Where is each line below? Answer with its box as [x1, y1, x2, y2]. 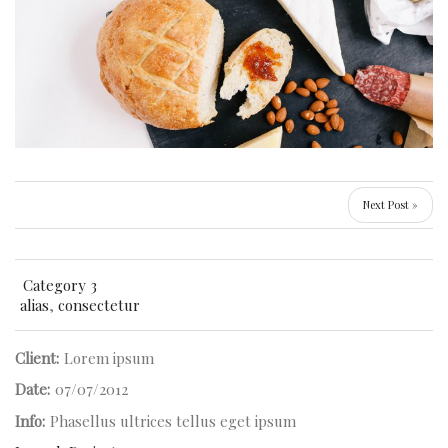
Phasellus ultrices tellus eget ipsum [49, 410, 296, 431]
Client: [15, 347, 59, 368]
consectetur [57, 294, 140, 315]
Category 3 [23, 274, 97, 295]
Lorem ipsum [63, 347, 154, 368]
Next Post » [363, 196, 418, 212]
